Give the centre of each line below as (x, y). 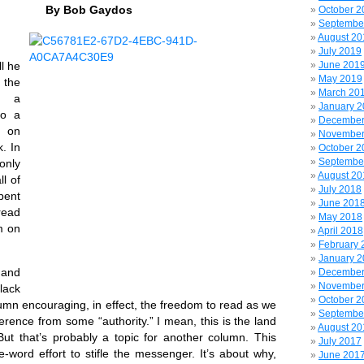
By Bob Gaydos (89, 9)
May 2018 (340, 217)
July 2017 (340, 341)
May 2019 (340, 79)
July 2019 (340, 51)
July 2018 (340, 189)
